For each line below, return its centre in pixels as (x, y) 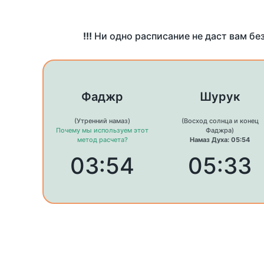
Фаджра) (220, 131)
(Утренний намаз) (103, 121)
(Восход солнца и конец (220, 121)
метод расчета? (102, 140)
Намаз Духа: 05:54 (220, 140)
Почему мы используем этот (103, 131)
